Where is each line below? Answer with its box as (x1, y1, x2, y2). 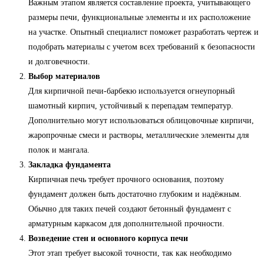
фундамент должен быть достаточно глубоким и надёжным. (28, 190, 242, 199)
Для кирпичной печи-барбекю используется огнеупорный (28, 87, 235, 96)
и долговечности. (28, 57, 90, 67)
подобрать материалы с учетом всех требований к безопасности (28, 42, 255, 52)
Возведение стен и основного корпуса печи (28, 234, 188, 243)
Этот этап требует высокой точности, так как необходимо (28, 249, 232, 258)
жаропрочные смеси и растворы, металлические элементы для (28, 131, 249, 140)
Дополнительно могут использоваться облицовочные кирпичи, (28, 116, 254, 126)
